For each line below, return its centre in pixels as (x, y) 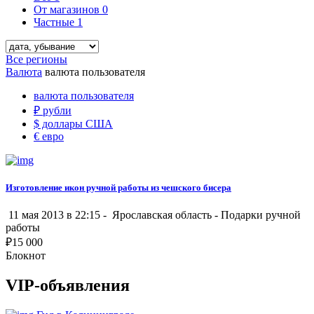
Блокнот (26, 256)
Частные (55, 22)
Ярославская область (162, 215)
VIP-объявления (68, 286)
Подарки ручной (261, 215)
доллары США (76, 123)
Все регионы (36, 59)
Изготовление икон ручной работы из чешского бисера (118, 188)
